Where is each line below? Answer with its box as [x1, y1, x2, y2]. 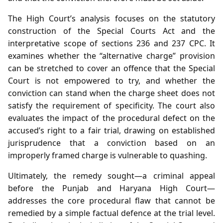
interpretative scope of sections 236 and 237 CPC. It [8, 37, 215, 49]
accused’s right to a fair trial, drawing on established [8, 124, 215, 136]
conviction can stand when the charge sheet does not [8, 87, 215, 99]
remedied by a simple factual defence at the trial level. [8, 207, 215, 219]
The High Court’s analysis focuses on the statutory [8, 12, 215, 24]
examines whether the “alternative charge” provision [8, 50, 215, 61]
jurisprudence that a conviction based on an [8, 137, 215, 148]
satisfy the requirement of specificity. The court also [8, 100, 215, 111]
